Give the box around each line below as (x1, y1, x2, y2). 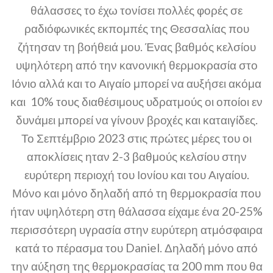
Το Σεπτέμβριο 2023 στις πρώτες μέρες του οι (21, 131, 252, 146)
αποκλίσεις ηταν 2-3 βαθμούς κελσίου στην (26, 149, 247, 164)
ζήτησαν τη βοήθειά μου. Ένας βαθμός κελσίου (17, 40, 256, 54)
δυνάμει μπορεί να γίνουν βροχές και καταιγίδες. (15, 113, 258, 127)
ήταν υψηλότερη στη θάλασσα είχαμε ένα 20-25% (10, 204, 263, 219)
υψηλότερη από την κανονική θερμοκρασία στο (15, 58, 258, 73)
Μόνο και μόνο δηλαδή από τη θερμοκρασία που (12, 186, 261, 200)
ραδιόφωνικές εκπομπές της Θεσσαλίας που (24, 21, 249, 36)
